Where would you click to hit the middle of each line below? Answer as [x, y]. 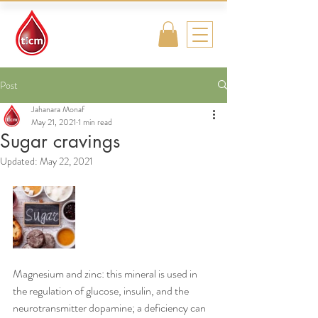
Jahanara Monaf [58, 109]
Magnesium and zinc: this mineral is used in [106, 273]
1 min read [95, 122]
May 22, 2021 [66, 161]
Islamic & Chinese [100, 34]
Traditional [83, 21]
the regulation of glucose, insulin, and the [102, 290]
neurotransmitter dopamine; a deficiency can [110, 307]
